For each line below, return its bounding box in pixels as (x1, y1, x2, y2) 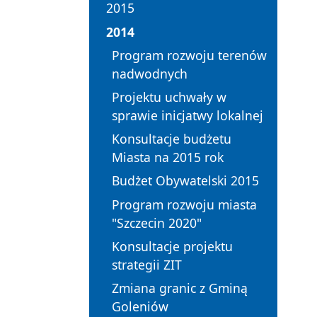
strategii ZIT (112, 255, 182, 273)
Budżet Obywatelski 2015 (112, 172, 259, 190)
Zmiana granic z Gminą (112, 279, 248, 296)
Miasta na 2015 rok (112, 149, 224, 166)
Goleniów (112, 297, 168, 315)
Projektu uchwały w (112, 88, 226, 105)
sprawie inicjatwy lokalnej (112, 106, 263, 124)
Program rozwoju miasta (112, 195, 257, 213)
